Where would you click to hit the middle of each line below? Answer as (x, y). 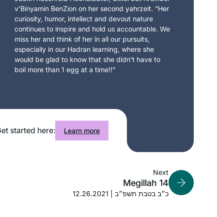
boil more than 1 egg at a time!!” (65, 69)
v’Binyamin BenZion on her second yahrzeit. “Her (92, 8)
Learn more (82, 130)
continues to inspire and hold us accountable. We (93, 29)
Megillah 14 (146, 183)
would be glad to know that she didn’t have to (88, 59)
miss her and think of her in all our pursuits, (82, 39)
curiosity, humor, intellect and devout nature (84, 18)
